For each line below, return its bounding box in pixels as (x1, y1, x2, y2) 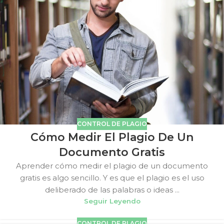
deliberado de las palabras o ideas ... (44, 185, 179, 195)
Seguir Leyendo (83, 197, 140, 205)
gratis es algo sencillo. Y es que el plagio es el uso (19, 173, 204, 183)
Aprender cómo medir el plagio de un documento (16, 161, 208, 171)
